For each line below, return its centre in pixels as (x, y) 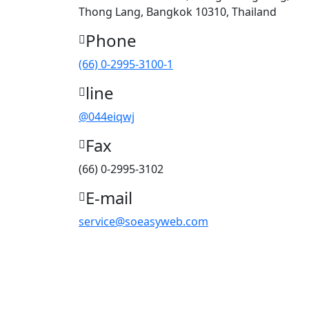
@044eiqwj (107, 117)
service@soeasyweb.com (143, 221)
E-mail (109, 198)
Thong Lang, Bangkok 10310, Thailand (178, 12)
